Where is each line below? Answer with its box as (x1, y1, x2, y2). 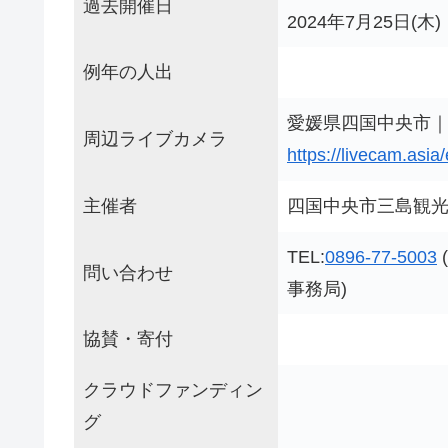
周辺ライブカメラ (83, 128, 227, 149)
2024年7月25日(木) (287, 11, 441, 32)
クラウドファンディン (83, 379, 263, 400)
